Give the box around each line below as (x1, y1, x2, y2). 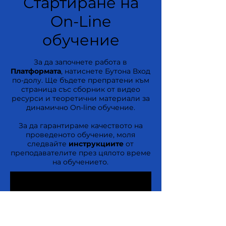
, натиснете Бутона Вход (61, 67, 151, 76)
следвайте (27, 139, 69, 148)
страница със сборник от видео (21, 85, 140, 94)
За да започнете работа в (34, 58, 128, 67)
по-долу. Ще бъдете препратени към (12, 76, 149, 85)
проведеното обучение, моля (26, 130, 136, 139)
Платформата (11, 67, 62, 76)
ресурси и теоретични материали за (11, 94, 150, 103)
